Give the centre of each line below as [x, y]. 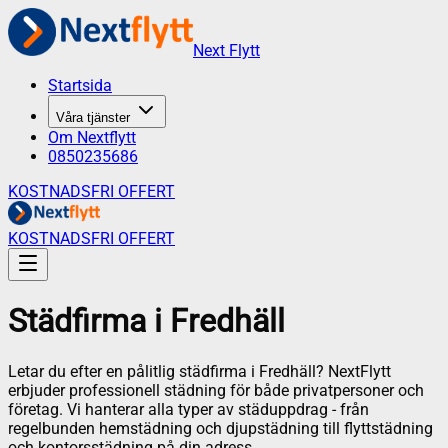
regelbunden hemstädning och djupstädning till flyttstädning [220, 428]
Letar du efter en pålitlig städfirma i [133, 371]
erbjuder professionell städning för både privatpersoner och [216, 390]
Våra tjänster [93, 117]
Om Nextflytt [92, 137]
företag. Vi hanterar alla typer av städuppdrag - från [188, 409]
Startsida [80, 85]
